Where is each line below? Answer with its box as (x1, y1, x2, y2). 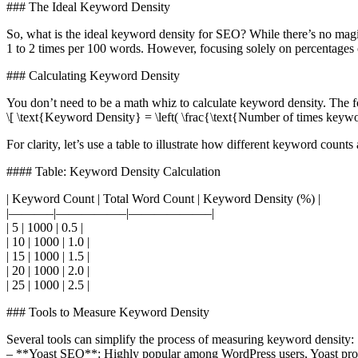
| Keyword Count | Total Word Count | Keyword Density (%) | (6, 191, 320, 205)
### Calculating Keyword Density (6, 68, 180, 82)
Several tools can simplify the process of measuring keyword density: (6, 332, 354, 346)
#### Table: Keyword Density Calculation (6, 164, 221, 178)
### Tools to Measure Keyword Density (6, 304, 209, 319)
